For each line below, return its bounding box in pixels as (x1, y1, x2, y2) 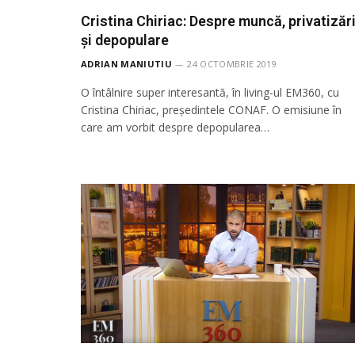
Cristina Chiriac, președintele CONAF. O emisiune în (81, 102, 342, 118)
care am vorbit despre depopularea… (81, 120, 269, 136)
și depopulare (81, 32, 169, 49)
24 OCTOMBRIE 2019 (187, 58, 277, 71)
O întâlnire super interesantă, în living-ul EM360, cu (81, 85, 339, 101)
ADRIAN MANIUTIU (81, 58, 172, 71)
